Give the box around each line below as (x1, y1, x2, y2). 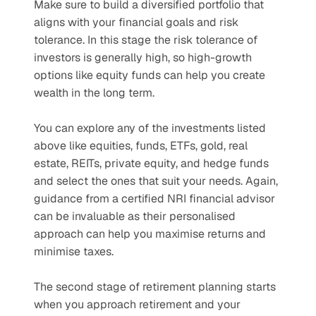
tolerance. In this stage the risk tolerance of (34, 32, 257, 47)
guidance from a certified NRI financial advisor (34, 191, 275, 206)
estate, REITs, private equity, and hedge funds (34, 156, 269, 171)
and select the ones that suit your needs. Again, (34, 174, 278, 188)
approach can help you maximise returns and (34, 226, 266, 241)
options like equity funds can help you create (34, 68, 265, 83)
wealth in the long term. (34, 85, 157, 100)
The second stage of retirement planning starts (34, 279, 276, 294)
